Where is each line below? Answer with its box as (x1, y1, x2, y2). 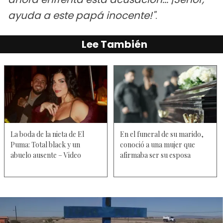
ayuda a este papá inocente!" (8, 8, 155, 23)
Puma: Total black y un (10, 139, 80, 149)
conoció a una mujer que (120, 139, 195, 149)
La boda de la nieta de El (10, 129, 84, 139)
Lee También (82, 37, 147, 52)
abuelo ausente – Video (10, 150, 81, 160)
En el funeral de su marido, (120, 129, 204, 139)
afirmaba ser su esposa (120, 150, 191, 160)
